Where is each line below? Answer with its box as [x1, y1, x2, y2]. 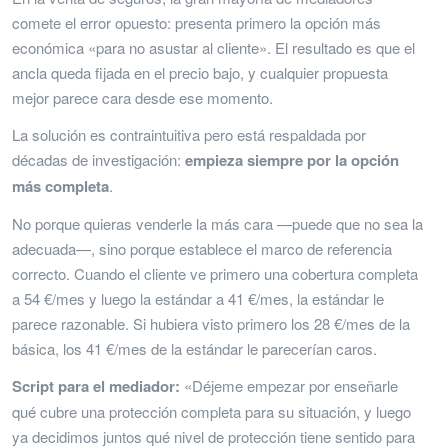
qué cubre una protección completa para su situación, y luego [12, 400, 411, 422]
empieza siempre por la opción [185, 148, 399, 171]
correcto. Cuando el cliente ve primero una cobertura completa [12, 262, 418, 284]
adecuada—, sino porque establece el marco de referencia [12, 237, 392, 259]
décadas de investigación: [12, 148, 185, 170]
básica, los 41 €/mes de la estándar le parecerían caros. [12, 337, 377, 359]
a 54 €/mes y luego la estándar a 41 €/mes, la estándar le [12, 287, 384, 309]
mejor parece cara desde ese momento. [12, 86, 273, 108]
